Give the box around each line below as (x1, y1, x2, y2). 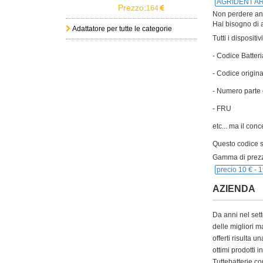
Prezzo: (118, 3, 147, 12)
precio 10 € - (217, 166, 258, 174)
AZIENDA (213, 184, 255, 194)
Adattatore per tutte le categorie (71, 25, 172, 33)
